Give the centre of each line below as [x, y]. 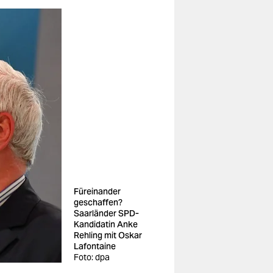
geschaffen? [98, 202]
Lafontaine [95, 246]
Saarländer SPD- [106, 213]
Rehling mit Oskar [108, 235]
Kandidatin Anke [106, 224]
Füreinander [97, 191]
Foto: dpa [92, 257]
